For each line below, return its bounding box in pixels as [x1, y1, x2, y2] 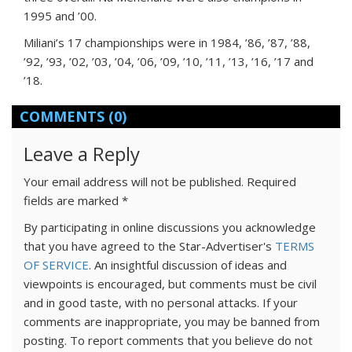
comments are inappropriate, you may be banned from [24, 313, 320, 330]
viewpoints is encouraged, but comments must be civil [24, 276, 317, 292]
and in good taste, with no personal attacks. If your [24, 295, 298, 311]
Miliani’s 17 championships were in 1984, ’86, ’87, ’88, [24, 35, 310, 51]
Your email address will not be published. [24, 174, 244, 190]
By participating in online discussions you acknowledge [24, 219, 316, 236]
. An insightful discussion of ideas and [89, 257, 287, 273]
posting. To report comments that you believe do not [24, 332, 313, 349]
